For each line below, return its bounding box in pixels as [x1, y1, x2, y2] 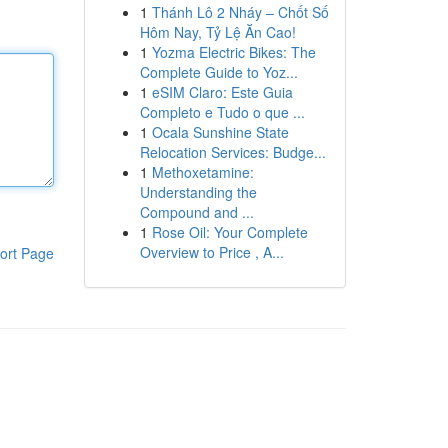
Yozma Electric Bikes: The [151, 42, 316, 62]
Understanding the [139, 182, 257, 202]
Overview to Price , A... [139, 242, 284, 262]
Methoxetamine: [151, 162, 254, 182]
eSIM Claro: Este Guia [151, 82, 293, 102]
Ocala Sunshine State [151, 122, 289, 142]
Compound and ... [139, 202, 254, 222]
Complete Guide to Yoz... [139, 62, 298, 82]
